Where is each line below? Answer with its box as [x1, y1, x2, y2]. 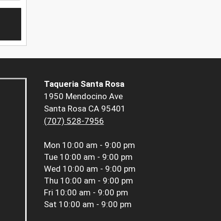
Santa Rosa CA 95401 [43, 104, 126, 114]
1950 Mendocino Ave [43, 91, 123, 102]
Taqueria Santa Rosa [43, 79, 124, 89]
